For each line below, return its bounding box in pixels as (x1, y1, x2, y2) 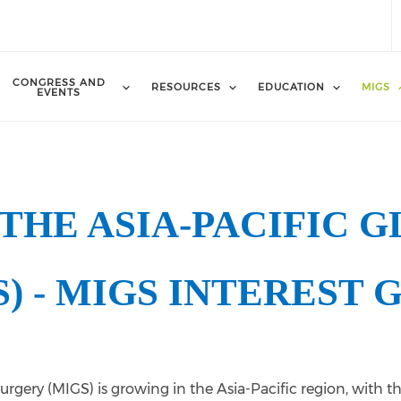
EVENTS (37, 85, 81, 98)
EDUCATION (258, 81, 326, 93)
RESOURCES (151, 81, 222, 93)
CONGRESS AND (12, 75, 106, 89)
